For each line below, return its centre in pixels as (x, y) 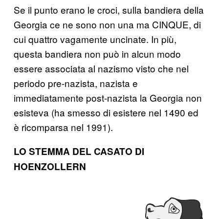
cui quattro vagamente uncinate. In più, (95, 39)
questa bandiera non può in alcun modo (97, 53)
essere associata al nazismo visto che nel (101, 68)
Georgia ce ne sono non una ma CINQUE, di (107, 24)
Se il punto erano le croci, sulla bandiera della (109, 9)
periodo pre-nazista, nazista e (76, 83)
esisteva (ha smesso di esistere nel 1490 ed (106, 112)
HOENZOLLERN (50, 166)
